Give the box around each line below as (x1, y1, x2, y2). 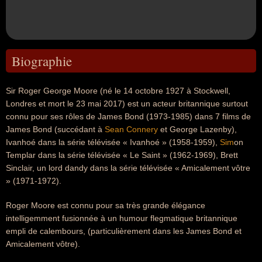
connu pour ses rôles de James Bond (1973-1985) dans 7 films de (6, 112, 251, 121)
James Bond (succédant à (6, 125, 105, 134)
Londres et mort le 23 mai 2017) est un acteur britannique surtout (6, 99, 248, 108)
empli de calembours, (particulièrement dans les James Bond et (6, 226, 242, 236)
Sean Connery (105, 125, 158, 134)
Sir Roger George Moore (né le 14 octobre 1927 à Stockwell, (6, 86, 230, 95)
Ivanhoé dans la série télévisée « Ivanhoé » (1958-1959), (6, 137, 220, 147)
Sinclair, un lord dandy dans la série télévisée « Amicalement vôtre (6, 163, 250, 173)
